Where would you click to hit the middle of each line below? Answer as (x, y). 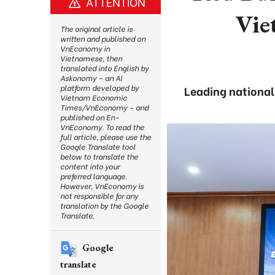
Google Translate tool (98, 146)
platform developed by (99, 87)
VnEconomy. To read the (102, 127)
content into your (90, 166)
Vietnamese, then (91, 58)
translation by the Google (104, 205)
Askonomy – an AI (91, 78)
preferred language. (94, 176)
